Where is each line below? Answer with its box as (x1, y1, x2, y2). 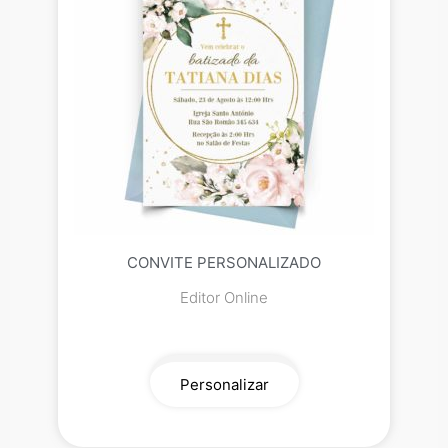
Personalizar (179, 375, 269, 394)
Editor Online (180, 288, 268, 307)
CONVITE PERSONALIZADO (127, 253, 321, 272)
